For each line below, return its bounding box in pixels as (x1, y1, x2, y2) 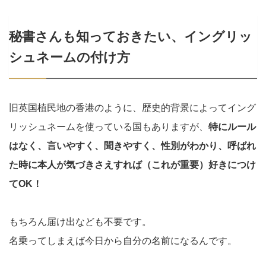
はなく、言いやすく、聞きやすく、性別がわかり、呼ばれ (9, 141, 256, 151)
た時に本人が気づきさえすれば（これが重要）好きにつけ (9, 160, 256, 170)
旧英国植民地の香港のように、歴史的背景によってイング (9, 103, 256, 113)
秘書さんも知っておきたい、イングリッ (9, 28, 252, 44)
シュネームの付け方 (9, 49, 130, 65)
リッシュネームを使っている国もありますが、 (9, 122, 208, 132)
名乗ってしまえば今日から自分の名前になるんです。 (9, 236, 237, 246)
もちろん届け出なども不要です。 (9, 217, 151, 227)
